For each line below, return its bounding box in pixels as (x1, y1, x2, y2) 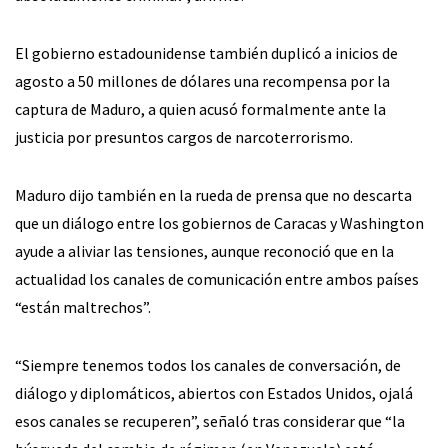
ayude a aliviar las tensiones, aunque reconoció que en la (15, 240, 394, 261)
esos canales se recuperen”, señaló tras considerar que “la (15, 410, 405, 431)
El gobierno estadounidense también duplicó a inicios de (15, 42, 398, 63)
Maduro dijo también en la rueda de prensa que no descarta (15, 184, 412, 205)
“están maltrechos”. (15, 296, 151, 317)
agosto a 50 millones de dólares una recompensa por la (15, 70, 390, 91)
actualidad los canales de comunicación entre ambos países (15, 268, 419, 289)
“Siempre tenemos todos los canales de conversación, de (15, 354, 401, 375)
